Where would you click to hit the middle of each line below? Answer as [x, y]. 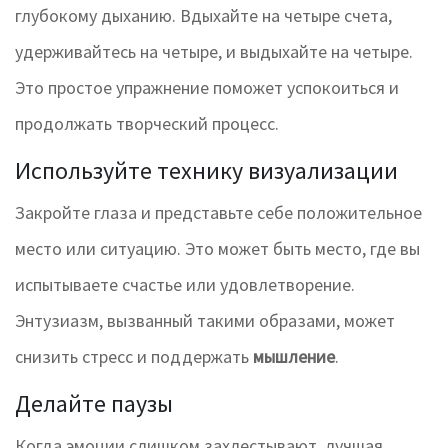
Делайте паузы [94, 404]
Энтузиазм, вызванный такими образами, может [205, 321]
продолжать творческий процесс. [147, 124]
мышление [294, 357]
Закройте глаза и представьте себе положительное [218, 213]
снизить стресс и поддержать [134, 357]
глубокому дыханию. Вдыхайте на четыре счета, [203, 16]
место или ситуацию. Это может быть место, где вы [217, 249]
